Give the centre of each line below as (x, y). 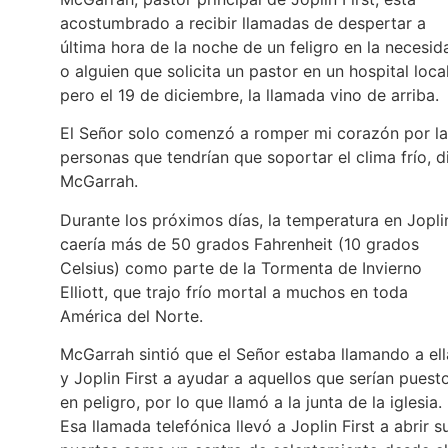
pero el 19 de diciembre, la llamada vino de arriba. (249, 94)
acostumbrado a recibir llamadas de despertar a (243, 22)
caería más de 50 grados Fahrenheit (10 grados (239, 243)
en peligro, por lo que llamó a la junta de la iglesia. (251, 401)
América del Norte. (131, 315)
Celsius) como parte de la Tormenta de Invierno (241, 267)
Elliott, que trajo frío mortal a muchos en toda (234, 291)
